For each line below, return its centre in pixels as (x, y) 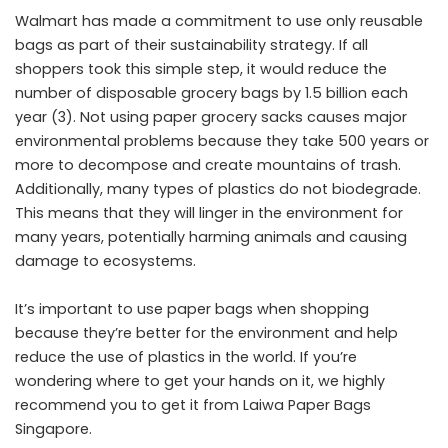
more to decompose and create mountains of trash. (208, 165)
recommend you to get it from (129, 405)
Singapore (52, 429)
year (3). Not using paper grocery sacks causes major (211, 117)
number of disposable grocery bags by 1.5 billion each (211, 93)
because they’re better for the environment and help (206, 333)
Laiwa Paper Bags (307, 405)
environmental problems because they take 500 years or (222, 141)
